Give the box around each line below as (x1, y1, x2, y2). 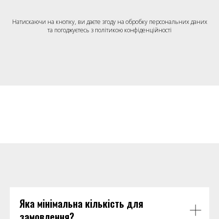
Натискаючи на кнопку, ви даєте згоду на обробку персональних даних (12, 18, 207, 26)
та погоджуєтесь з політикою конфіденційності (47, 26, 172, 35)
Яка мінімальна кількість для (20, 196, 143, 211)
